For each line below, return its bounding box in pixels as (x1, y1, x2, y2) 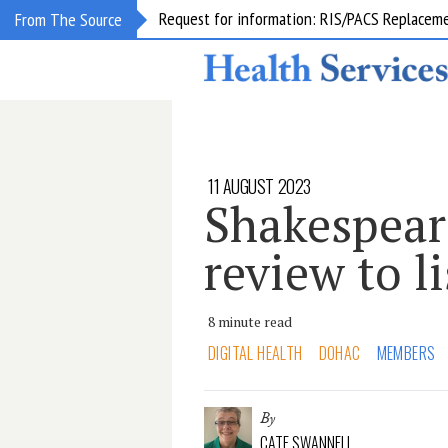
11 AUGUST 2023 (208, 173, 311, 199)
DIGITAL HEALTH (208, 341, 303, 365)
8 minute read (208, 312, 292, 331)
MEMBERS (376, 341, 436, 365)
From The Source (15, 8, 122, 31)
